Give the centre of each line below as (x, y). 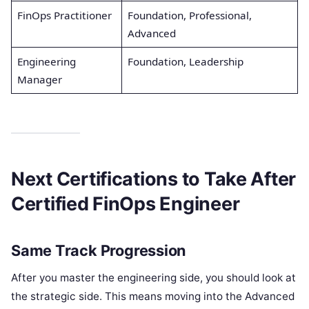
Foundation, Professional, (189, 15)
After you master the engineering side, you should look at (153, 277)
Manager (39, 79)
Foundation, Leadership (185, 61)
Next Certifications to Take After (154, 179)
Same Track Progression (99, 250)
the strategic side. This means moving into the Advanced (153, 296)
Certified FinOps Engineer (126, 204)
